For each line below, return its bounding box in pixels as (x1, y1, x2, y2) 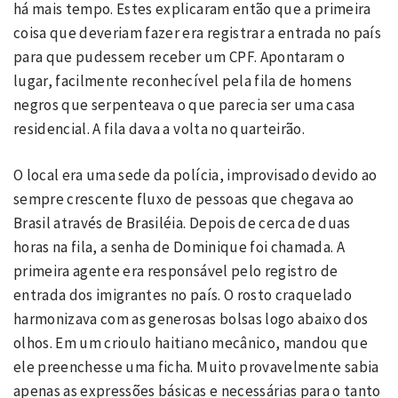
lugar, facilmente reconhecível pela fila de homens (13, 70, 352, 91)
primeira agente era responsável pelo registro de (13, 261, 338, 281)
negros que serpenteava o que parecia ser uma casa (13, 94, 355, 115)
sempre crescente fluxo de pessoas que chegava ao (13, 189, 354, 209)
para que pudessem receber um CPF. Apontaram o (13, 46, 346, 67)
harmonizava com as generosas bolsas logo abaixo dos (13, 309, 369, 329)
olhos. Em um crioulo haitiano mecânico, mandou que (13, 333, 368, 353)
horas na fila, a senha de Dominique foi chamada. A (13, 237, 345, 257)
